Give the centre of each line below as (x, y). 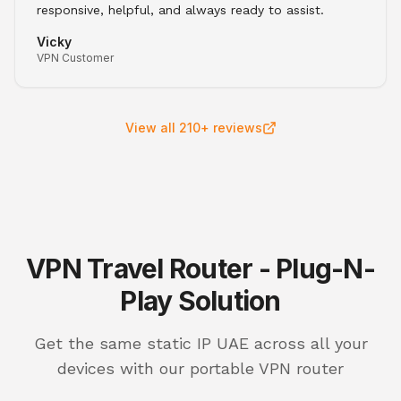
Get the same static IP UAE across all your (200, 343)
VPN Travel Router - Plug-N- (200, 268)
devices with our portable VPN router (200, 368)
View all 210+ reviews (193, 127)
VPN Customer (75, 57)
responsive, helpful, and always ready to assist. (180, 9)
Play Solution (200, 300)
